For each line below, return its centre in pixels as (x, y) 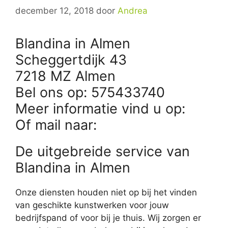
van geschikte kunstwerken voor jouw (92, 205)
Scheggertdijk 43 (71, 60)
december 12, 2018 (54, 10)
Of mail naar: (58, 125)
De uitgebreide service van (103, 151)
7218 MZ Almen (65, 76)
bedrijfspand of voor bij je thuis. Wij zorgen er (108, 218)
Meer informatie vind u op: (102, 108)
